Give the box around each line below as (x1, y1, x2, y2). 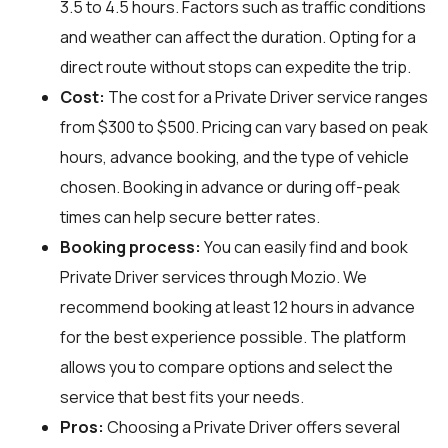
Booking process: (60, 235, 201, 258)
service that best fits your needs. (60, 385, 304, 408)
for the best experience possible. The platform (60, 325, 406, 348)
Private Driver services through (60, 265, 291, 288)
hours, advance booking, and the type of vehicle (60, 145, 409, 168)
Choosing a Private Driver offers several (104, 415, 400, 438)
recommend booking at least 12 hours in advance (60, 295, 415, 318)
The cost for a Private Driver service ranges (105, 85, 428, 108)
